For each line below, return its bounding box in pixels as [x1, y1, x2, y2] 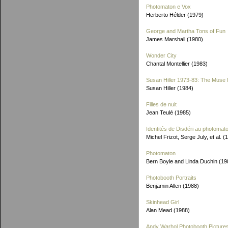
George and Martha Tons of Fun [146, 28, 225, 34]
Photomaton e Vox [146, 4, 191, 10]
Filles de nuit [146, 101, 177, 107]
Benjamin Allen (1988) [146, 183, 199, 189]
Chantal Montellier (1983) [146, 61, 208, 67]
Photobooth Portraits [146, 175, 196, 181]
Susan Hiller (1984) [146, 85, 193, 91]
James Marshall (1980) [146, 36, 203, 42]
